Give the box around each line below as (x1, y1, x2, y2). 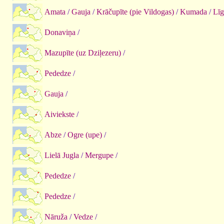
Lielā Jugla (44, 150, 79, 159)
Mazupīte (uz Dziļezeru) (44, 48, 121, 57)
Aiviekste (44, 109, 74, 118)
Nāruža (44, 212, 67, 221)
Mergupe (85, 150, 113, 159)
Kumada (180, 7, 207, 16)
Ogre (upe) (67, 130, 102, 139)
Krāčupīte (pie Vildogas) (96, 7, 174, 16)
